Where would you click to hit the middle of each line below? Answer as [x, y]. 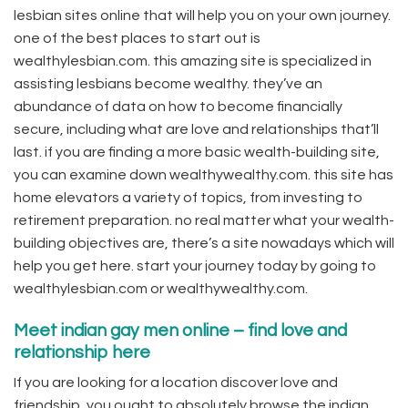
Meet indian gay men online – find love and [180, 330]
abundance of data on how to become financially [178, 106]
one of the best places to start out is [137, 38]
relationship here [82, 352]
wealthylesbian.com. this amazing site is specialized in [193, 61]
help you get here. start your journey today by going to [195, 265]
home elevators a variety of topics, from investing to [188, 197]
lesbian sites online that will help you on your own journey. [202, 15]
